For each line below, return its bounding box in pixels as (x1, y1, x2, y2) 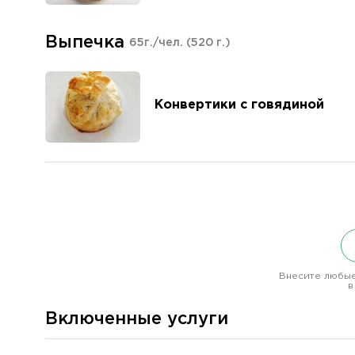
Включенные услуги (45, 311, 228, 327)
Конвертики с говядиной (155, 98, 324, 111)
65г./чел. (129, 38, 186, 48)
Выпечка (45, 35, 124, 51)
